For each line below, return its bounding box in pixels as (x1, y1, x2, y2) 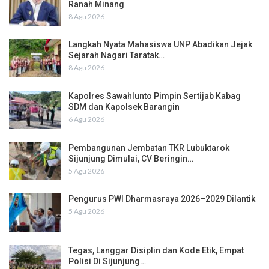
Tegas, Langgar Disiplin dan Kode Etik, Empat (68, 245, 244, 255)
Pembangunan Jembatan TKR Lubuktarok (68, 142, 229, 153)
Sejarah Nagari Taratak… (68, 50, 165, 61)
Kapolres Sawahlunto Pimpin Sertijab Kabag (68, 91, 241, 101)
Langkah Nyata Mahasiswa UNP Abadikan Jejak (68, 40, 252, 50)
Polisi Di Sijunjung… (68, 256, 146, 266)
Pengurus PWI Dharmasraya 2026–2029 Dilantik (68, 194, 255, 204)
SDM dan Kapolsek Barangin (68, 101, 180, 112)
